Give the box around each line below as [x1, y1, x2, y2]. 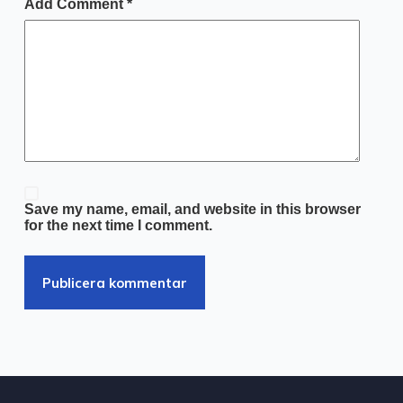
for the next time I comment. [23, 218, 212, 234]
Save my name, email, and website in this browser [23, 201, 361, 218]
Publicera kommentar [41, 273, 187, 291]
